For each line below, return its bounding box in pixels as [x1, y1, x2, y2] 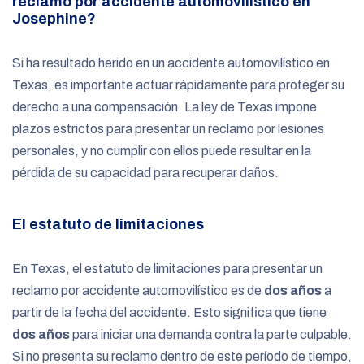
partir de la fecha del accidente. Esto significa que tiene [12, 305, 327, 319]
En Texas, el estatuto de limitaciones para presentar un [12, 261, 323, 275]
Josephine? [12, 10, 96, 27]
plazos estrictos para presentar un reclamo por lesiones [12, 121, 324, 136]
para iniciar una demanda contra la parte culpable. [70, 327, 352, 341]
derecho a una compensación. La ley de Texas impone [12, 99, 317, 114]
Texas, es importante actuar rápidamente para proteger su [12, 77, 344, 92]
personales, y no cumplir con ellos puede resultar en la [12, 143, 311, 158]
